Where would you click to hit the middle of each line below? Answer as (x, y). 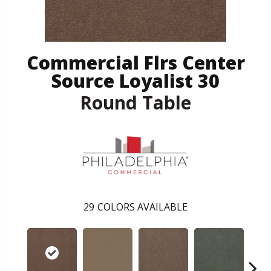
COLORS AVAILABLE (142, 207)
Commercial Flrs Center (135, 62)
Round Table (135, 102)
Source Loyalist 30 (135, 80)
